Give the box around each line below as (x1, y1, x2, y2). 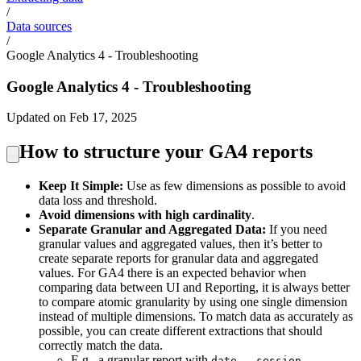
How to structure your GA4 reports (19, 141, 313, 163)
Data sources (6, 19, 72, 33)
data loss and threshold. (39, 193, 157, 208)
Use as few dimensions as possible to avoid (123, 179, 346, 193)
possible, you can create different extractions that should (39, 324, 322, 338)
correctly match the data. (39, 338, 163, 353)
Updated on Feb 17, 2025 (6, 110, 137, 125)
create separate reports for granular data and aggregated (39, 251, 318, 266)
